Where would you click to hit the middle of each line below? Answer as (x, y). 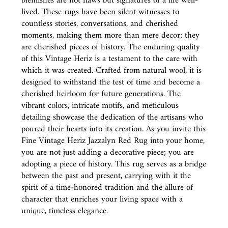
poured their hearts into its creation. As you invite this (113, 129)
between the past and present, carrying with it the (106, 176)
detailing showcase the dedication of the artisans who (112, 117)
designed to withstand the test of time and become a (111, 82)
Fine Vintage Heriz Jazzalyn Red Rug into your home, (113, 141)
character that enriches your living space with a (102, 199)
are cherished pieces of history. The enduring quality (111, 47)
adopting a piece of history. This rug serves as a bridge (114, 164)
